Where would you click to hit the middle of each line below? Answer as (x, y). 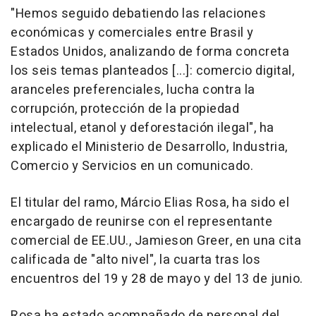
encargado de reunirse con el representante (141, 221)
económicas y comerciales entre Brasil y (132, 32)
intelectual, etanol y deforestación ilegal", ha (142, 128)
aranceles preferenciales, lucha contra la (133, 90)
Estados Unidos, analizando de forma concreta (150, 51)
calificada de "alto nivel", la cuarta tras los (135, 260)
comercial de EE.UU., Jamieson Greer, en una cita (156, 241)
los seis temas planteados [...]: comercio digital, (152, 71)
